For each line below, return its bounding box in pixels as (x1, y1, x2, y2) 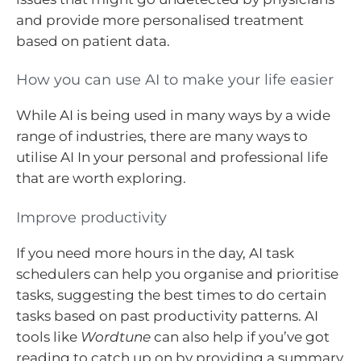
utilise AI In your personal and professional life (16, 149, 328, 166)
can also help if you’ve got (154, 328, 330, 345)
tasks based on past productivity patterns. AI (16, 307, 318, 324)
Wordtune (81, 328, 154, 345)
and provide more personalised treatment (16, 11, 304, 28)
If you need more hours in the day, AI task (16, 244, 294, 261)
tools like (16, 328, 81, 345)
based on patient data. (16, 32, 170, 49)
